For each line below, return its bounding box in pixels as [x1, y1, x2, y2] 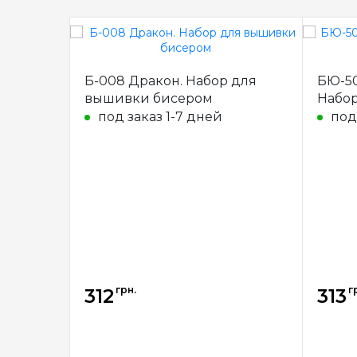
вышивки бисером [84, 91, 213, 106]
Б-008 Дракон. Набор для [84, 73, 257, 88]
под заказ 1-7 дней [98, 109, 222, 124]
